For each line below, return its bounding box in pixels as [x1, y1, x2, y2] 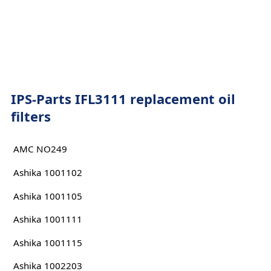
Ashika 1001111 [13, 213, 82, 226]
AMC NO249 [13, 143, 67, 155]
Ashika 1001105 [13, 189, 82, 202]
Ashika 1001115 [13, 236, 82, 249]
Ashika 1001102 [13, 166, 82, 178]
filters [10, 107, 51, 125]
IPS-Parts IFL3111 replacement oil [10, 90, 235, 108]
